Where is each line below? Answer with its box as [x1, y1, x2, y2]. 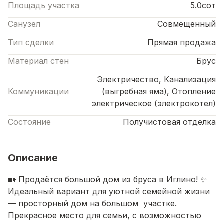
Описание [8, 151, 58, 164]
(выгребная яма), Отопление [102, 86, 216, 96]
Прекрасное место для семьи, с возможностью [8, 210, 201, 220]
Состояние [8, 116, 51, 127]
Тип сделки [8, 37, 54, 47]
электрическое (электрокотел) [92, 98, 216, 108]
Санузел [8, 18, 40, 29]
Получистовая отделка [123, 116, 216, 127]
